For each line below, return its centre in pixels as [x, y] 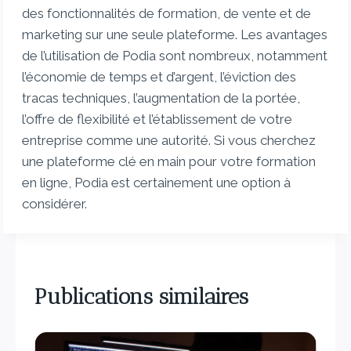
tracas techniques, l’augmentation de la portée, [161, 98]
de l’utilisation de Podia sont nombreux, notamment [175, 56]
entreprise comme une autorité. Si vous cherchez [169, 141]
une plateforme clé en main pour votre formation [169, 162]
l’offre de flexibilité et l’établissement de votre [157, 119]
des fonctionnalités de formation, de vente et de [167, 14]
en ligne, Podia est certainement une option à [157, 183]
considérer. [55, 204]
